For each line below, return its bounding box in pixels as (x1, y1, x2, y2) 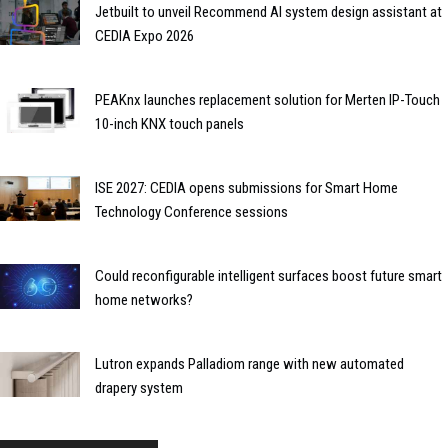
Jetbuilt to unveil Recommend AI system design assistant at (95, 3, 442, 21)
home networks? (95, 291, 193, 309)
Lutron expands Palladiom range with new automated (95, 355, 404, 373)
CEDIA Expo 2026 (95, 27, 194, 45)
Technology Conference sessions (95, 203, 288, 221)
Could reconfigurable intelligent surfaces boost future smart (95, 267, 442, 285)
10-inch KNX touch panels (95, 115, 244, 133)
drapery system (95, 379, 183, 397)
